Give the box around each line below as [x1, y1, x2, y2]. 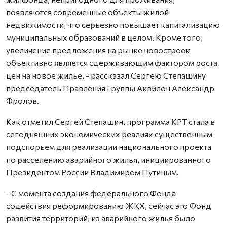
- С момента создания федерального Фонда [6, 187, 176, 198]
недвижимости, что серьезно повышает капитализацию [6, 19, 220, 29]
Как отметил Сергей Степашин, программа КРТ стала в [6, 116, 215, 126]
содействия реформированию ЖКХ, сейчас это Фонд [6, 200, 211, 210]
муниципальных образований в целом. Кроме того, [6, 32, 203, 42]
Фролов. [6, 95, 39, 105]
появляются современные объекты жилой [6, 7, 169, 17]
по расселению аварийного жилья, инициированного [6, 154, 211, 164]
